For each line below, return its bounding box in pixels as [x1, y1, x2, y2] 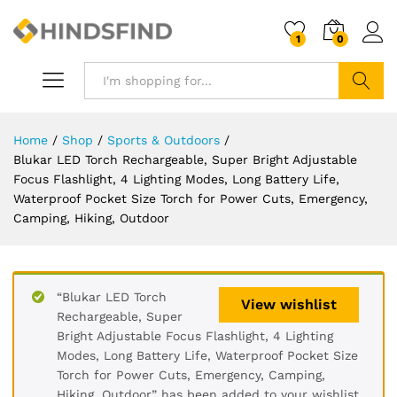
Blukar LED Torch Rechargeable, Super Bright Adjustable [13, 152, 357, 167]
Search [339, 111, 383, 125]
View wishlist [241, 296, 337, 313]
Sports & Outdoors [107, 133, 220, 147]
